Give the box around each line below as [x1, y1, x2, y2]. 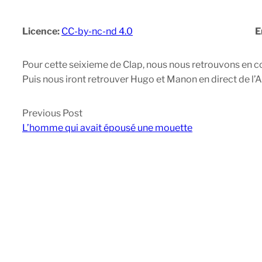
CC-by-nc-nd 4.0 [61, 26, 133, 37]
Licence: [22, 26, 61, 37]
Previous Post [22, 108, 82, 119]
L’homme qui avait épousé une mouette [22, 122, 192, 134]
